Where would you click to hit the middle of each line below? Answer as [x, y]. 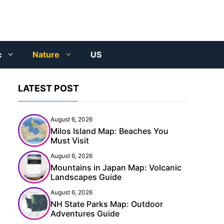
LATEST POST [48, 88]
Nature [46, 55]
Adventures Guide [85, 214]
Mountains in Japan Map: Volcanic [116, 168]
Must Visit [70, 141]
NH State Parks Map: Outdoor [107, 204]
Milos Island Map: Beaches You [109, 131]
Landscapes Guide [86, 177]
